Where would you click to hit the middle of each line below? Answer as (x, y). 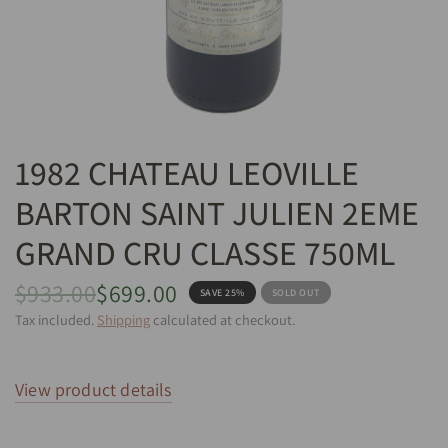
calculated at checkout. (222, 319)
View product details (93, 389)
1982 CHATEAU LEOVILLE (187, 172)
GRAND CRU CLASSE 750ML (205, 252)
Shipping (123, 319)
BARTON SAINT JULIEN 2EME (217, 212)
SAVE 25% (222, 292)
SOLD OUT (295, 292)
